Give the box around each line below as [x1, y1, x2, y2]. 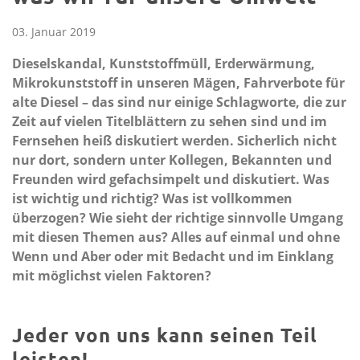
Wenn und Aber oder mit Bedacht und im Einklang [12, 247, 333, 266]
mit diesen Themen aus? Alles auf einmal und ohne [12, 228, 340, 247]
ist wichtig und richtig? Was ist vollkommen [12, 190, 292, 208]
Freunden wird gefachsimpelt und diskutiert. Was [12, 170, 329, 189]
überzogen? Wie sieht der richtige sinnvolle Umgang [12, 209, 343, 227]
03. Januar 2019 [12, 24, 96, 40]
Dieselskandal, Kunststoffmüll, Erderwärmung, [12, 55, 315, 73]
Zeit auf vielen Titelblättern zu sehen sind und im [12, 112, 327, 131]
